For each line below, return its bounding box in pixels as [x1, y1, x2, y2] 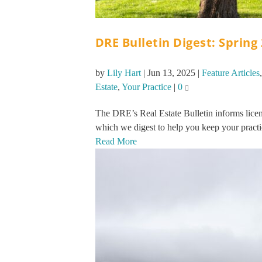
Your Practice [121, 82, 171, 92]
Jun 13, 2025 [147, 68, 195, 78]
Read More [95, 136, 137, 147]
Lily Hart [106, 68, 141, 78]
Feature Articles [201, 68, 260, 78]
